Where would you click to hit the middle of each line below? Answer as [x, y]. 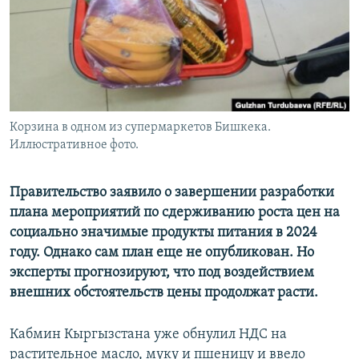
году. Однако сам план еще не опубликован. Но [162, 253]
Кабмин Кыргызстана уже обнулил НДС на [148, 335]
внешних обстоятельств [87, 293]
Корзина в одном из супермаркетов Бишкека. [140, 128]
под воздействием [256, 273]
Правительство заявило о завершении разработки [172, 193]
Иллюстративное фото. [74, 145]
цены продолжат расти [240, 293]
